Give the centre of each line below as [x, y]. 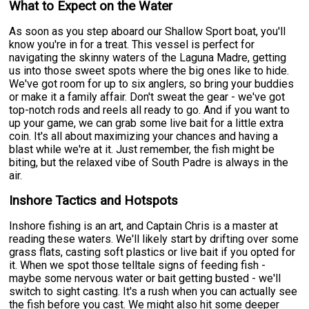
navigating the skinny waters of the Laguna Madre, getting [148, 57]
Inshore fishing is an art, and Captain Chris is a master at [144, 226]
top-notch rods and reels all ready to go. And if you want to [150, 110]
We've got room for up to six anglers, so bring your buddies [152, 83]
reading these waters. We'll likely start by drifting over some [154, 239]
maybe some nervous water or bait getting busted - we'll [145, 278]
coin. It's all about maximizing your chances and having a [144, 136]
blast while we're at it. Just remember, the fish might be [142, 149]
